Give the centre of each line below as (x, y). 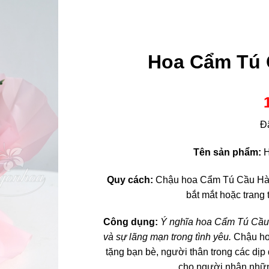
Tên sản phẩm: (228, 152)
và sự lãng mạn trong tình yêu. (168, 237)
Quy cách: (131, 180)
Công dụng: (132, 222)
